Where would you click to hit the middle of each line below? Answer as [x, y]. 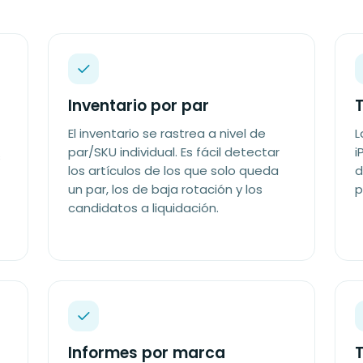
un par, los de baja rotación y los [166, 189]
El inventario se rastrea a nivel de [167, 133]
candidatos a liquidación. [144, 208]
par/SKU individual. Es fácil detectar [174, 152]
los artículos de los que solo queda [174, 171]
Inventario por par [139, 106]
